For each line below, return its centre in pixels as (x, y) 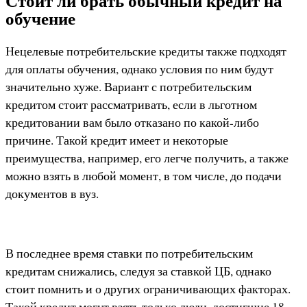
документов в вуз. (52, 194)
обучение (40, 19)
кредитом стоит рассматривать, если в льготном (131, 105)
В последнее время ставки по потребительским (129, 253)
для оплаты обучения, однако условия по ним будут (139, 69)
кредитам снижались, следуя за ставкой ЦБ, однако (138, 271)
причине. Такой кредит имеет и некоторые (117, 140)
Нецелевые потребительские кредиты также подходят (146, 51)
